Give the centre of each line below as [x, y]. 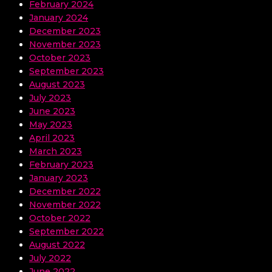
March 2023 [56, 151]
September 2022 [66, 232]
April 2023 [52, 138]
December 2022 [65, 192]
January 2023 [59, 178]
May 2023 [51, 125]
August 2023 [57, 85]
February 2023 [61, 165]
